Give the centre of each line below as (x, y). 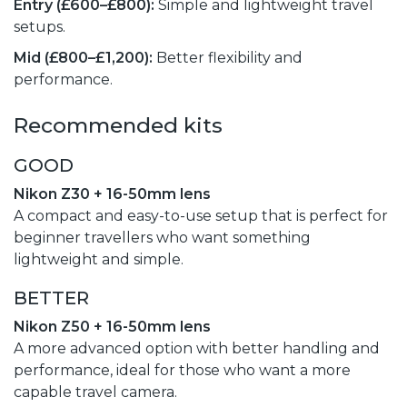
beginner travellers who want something (162, 237)
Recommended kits (118, 125)
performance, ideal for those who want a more (182, 370)
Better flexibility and (228, 57)
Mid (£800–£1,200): (83, 57)
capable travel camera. (95, 392)
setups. (40, 26)
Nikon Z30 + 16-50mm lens (112, 194)
